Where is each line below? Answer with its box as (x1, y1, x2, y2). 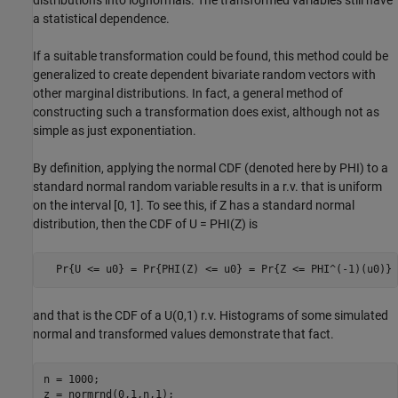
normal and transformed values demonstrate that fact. (33, 326, 334, 341)
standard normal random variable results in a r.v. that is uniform (33, 179, 382, 194)
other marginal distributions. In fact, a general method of (33, 85, 343, 100)
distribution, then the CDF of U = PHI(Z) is (33, 216, 258, 231)
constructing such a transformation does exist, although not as (33, 104, 379, 119)
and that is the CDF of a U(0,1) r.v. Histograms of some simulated (33, 307, 388, 322)
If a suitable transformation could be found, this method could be (33, 48, 388, 63)
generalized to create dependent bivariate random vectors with (33, 67, 376, 82)
